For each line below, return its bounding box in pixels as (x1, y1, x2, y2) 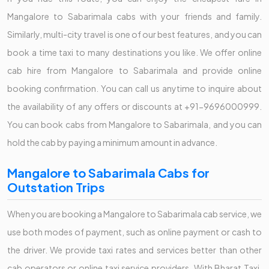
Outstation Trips (7, 179, 105, 195)
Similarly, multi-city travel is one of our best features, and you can (7, 28, 262, 40)
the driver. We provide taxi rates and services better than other (7, 244, 262, 255)
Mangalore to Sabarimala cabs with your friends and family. (7, 10, 262, 22)
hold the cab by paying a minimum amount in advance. (7, 136, 217, 148)
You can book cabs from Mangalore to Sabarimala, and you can (7, 118, 262, 130)
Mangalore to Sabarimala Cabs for (7, 165, 210, 180)
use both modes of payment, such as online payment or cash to (7, 226, 262, 237)
